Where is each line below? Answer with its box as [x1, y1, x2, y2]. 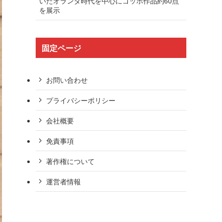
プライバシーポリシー [46, 95, 115, 105]
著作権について [46, 156, 95, 166]
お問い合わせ [46, 74, 88, 85]
